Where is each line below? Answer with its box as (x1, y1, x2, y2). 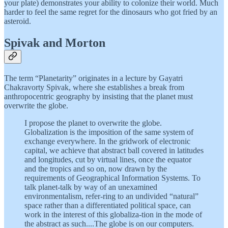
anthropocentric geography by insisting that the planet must (4, 92, 193, 101)
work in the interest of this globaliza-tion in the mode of (24, 210, 202, 219)
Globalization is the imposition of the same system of (24, 127, 193, 136)
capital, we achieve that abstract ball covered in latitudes (24, 146, 204, 155)
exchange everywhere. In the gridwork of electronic (24, 136, 190, 146)
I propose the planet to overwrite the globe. (24, 118, 162, 127)
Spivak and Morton (4, 36, 105, 49)
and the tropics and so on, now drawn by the (24, 164, 167, 173)
